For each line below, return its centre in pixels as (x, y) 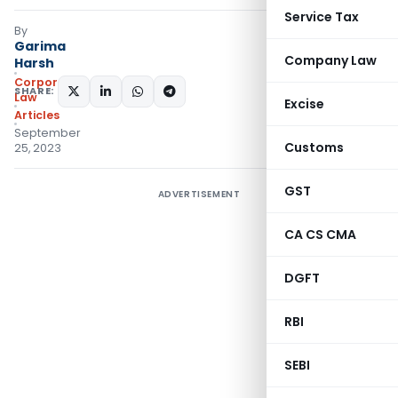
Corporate (46, 82)
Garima (40, 46)
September (48, 133)
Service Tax (322, 17)
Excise (304, 104)
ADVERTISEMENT (199, 194)
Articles (37, 115)
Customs (314, 147)
